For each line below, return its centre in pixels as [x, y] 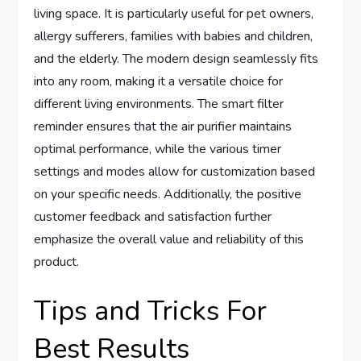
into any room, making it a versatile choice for [159, 81]
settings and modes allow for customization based [175, 171]
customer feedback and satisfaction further [153, 216]
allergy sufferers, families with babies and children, [174, 36]
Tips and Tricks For [151, 311]
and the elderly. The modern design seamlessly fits [176, 58]
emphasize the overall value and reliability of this [169, 239]
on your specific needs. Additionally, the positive [168, 194]
